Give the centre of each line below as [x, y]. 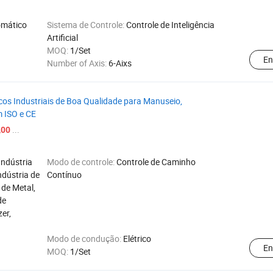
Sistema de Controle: [87, 25]
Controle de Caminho [156, 162]
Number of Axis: [78, 63]
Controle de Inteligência [170, 25]
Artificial [62, 37]
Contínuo [64, 175]
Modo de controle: [82, 162]
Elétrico [137, 239]
